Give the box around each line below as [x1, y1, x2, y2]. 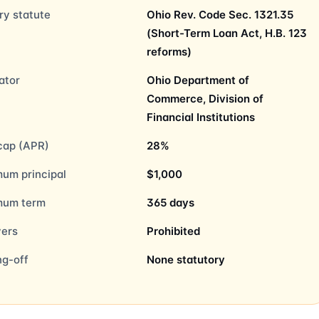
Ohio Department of [147, 73, 249, 87]
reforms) [147, 45, 192, 58]
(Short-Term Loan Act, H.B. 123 [147, 26, 307, 40]
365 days [147, 196, 194, 209]
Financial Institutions [147, 110, 255, 124]
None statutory [147, 253, 225, 266]
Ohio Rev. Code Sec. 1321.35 [147, 8, 293, 21]
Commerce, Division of [147, 92, 263, 105]
